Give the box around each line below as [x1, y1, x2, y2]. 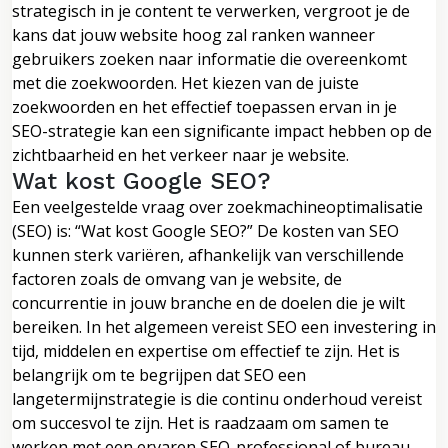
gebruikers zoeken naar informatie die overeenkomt [12, 47, 407, 70]
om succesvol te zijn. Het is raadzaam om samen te [12, 411, 389, 434]
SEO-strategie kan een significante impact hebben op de [12, 119, 432, 142]
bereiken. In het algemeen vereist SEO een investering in [12, 315, 436, 338]
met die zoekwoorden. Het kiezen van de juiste [12, 71, 359, 94]
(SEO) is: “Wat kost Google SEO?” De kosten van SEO [12, 219, 399, 242]
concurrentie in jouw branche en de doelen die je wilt [12, 291, 405, 314]
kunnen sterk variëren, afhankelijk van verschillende [12, 243, 404, 266]
